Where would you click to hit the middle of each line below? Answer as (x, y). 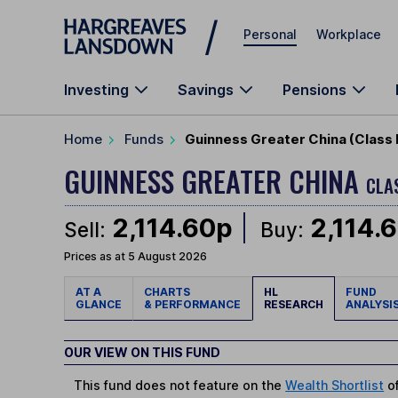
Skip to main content (128, 22)
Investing (96, 90)
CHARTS (170, 292)
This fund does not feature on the (180, 386)
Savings (206, 90)
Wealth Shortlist (335, 386)
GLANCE (99, 305)
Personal (270, 34)
